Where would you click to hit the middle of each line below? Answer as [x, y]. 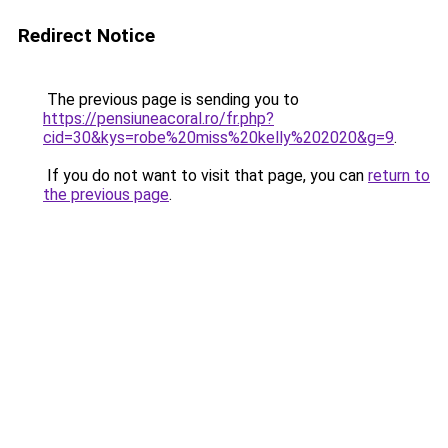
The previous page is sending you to [171, 99]
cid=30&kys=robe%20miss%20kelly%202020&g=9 [218, 137]
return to [399, 175]
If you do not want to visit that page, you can [205, 175]
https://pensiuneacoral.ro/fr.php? [158, 118]
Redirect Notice [86, 35]
